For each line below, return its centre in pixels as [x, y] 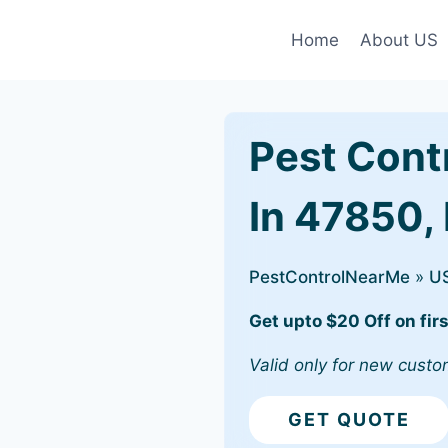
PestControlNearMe [329, 277]
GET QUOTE [349, 419]
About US [398, 39]
